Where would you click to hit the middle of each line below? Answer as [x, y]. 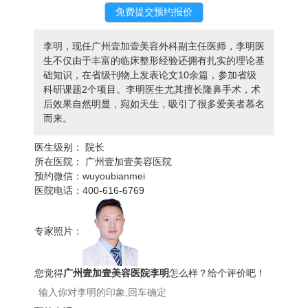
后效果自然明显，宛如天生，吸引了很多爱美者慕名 [154, 104]
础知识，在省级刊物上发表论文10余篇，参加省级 [150, 75]
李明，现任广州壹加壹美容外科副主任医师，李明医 [154, 46]
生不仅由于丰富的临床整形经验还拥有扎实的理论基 [154, 61]
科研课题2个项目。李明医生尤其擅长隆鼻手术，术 [152, 90]
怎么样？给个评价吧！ [218, 273]
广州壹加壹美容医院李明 [117, 273]
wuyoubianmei [114, 176]
